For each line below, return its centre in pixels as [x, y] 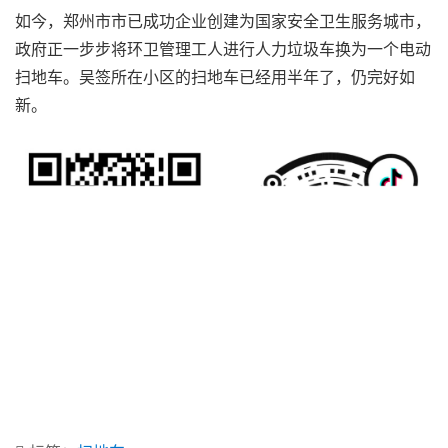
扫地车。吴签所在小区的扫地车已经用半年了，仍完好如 [215, 77]
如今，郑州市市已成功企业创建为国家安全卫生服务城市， [223, 21]
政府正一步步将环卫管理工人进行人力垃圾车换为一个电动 [223, 49]
